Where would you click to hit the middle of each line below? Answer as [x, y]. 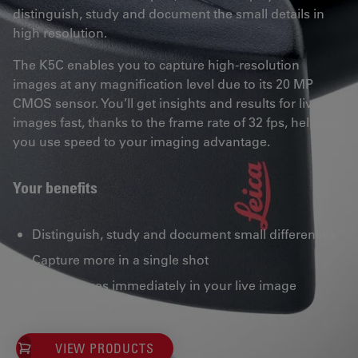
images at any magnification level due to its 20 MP [163, 84]
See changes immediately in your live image [164, 285]
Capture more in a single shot [120, 259]
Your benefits [55, 188]
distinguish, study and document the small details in [169, 13]
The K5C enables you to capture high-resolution [156, 64]
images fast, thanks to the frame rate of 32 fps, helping [175, 122]
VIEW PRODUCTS [105, 348]
